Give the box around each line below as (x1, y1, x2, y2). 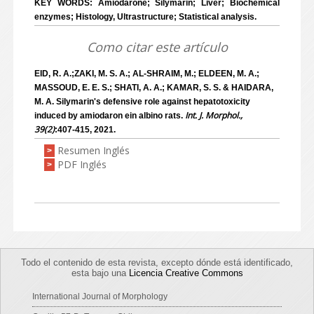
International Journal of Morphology (32, 292, 168, 301)
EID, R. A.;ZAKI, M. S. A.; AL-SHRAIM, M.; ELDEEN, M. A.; (34, 69, 259, 78)
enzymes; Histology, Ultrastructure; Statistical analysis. (34, 12, 257, 22)
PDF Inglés (57, 158, 107, 171)
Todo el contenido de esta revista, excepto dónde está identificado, (21, 257, 293, 268)
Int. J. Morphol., (185, 109, 243, 121)
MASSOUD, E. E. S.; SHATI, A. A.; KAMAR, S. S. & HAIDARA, (34, 83, 273, 93)
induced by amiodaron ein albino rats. (34, 111, 185, 121)
